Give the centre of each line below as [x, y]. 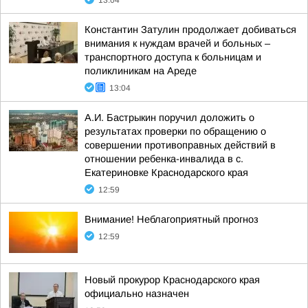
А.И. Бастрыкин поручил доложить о [169, 118]
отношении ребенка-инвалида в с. [164, 159]
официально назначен [137, 294]
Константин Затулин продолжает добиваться [190, 30]
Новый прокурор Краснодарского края [172, 280]
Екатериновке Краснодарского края [166, 173]
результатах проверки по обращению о [175, 131]
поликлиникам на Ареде [141, 71]
